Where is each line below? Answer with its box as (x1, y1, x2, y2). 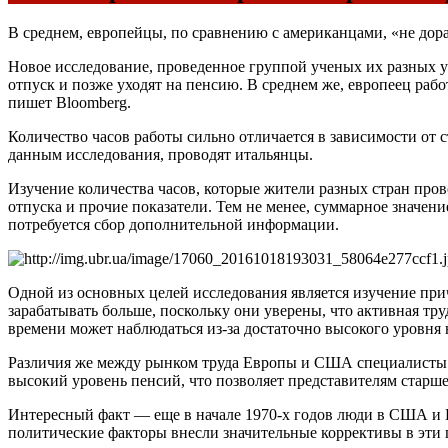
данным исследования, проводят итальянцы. (8, 145, 313, 163)
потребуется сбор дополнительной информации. (8, 215, 339, 233)
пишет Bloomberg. (8, 93, 131, 111)
